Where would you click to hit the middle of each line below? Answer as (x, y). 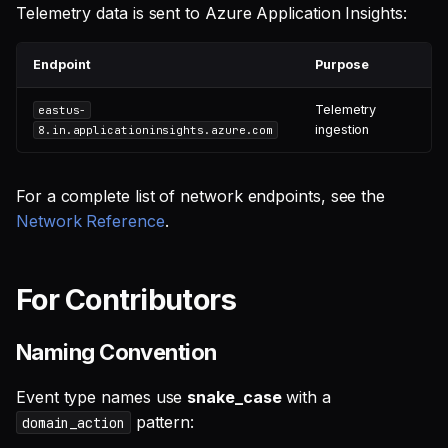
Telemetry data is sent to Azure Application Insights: (211, 13)
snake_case (234, 396)
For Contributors (126, 299)
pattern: (162, 421)
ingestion (342, 129)
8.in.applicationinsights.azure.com (155, 130)
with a (306, 396)
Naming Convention (116, 351)
